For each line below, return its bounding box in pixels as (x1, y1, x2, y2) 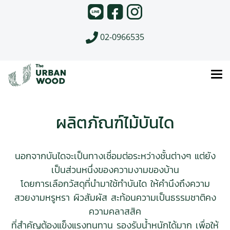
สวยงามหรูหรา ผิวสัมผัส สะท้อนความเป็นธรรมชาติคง (14, 190, 216, 205)
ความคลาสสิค (89, 204, 141, 219)
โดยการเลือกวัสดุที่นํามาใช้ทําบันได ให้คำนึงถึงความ (20, 177, 210, 191)
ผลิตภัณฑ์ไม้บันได (55, 110, 175, 136)
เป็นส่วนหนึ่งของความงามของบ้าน (51, 163, 179, 177)
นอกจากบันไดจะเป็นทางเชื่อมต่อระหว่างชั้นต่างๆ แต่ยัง (14, 149, 216, 163)
